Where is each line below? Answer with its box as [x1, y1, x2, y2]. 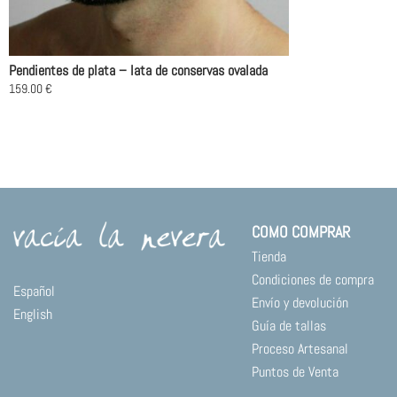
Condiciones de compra [251, 270, 374, 289]
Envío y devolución [251, 293, 348, 312]
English [13, 305, 52, 323]
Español [13, 282, 55, 300]
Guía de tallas [251, 316, 326, 335]
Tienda [251, 247, 286, 266]
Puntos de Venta [251, 362, 339, 381]
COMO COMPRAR [251, 222, 350, 242]
